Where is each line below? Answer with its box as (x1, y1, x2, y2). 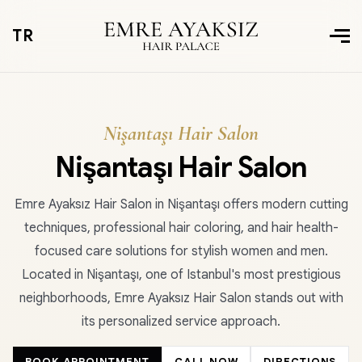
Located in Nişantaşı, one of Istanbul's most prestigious (21, 267, 341, 283)
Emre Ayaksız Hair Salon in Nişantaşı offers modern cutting (14, 196, 348, 213)
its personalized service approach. (82, 314, 280, 330)
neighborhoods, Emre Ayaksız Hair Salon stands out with (19, 290, 343, 306)
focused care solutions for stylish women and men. (34, 243, 328, 259)
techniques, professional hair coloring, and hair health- (23, 220, 339, 236)
